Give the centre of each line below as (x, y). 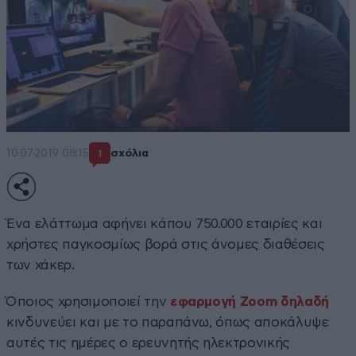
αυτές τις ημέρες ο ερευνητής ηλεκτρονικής (149, 342)
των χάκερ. (41, 265)
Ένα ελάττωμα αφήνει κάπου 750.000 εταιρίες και (164, 223)
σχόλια (130, 154)
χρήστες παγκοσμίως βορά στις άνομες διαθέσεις (166, 244)
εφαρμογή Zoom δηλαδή (250, 301)
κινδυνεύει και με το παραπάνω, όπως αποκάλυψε (168, 322)
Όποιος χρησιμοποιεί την (88, 301)
